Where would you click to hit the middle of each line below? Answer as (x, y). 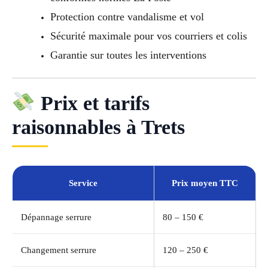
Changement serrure (59, 250)
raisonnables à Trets (98, 127)
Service (83, 183)
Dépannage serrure (56, 217)
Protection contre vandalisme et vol (127, 17)
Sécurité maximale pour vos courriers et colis (148, 36)
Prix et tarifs (92, 103)
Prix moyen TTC (205, 183)
